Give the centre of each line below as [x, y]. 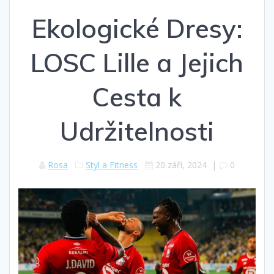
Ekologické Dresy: [137, 29]
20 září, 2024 [181, 165]
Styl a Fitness [112, 165]
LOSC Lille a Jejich [137, 63]
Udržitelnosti [137, 131]
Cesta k [137, 97]
